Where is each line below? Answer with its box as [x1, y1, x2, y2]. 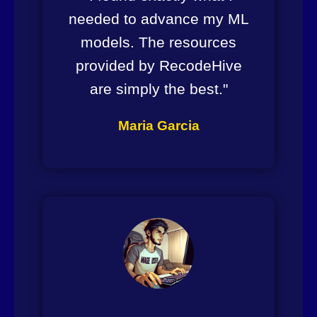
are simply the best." [89, 80, 228, 97]
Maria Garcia [117, 117, 200, 133]
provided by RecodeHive [75, 57, 242, 74]
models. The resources [81, 33, 236, 50]
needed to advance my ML [68, 10, 249, 27]
